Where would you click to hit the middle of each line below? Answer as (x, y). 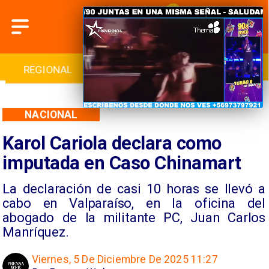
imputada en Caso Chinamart (122, 163)
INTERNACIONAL (48, 70)
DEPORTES (134, 70)
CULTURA (220, 70)
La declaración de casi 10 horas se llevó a (134, 189)
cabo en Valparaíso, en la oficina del (134, 203)
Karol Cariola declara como (112, 143)
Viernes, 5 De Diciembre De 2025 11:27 (125, 260)
